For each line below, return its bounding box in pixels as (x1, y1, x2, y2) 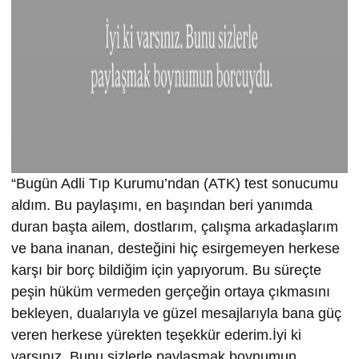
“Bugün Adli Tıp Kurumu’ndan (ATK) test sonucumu (11, 175, 338, 192)
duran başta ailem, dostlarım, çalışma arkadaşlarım (11, 219, 338, 236)
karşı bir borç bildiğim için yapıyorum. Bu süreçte (11, 262, 321, 279)
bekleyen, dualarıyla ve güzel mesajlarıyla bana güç (11, 305, 341, 322)
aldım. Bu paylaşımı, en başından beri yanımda (11, 197, 313, 214)
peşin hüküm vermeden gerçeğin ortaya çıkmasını (11, 284, 330, 301)
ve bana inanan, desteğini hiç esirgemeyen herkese (11, 240, 340, 257)
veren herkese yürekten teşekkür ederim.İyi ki (11, 327, 301, 344)
